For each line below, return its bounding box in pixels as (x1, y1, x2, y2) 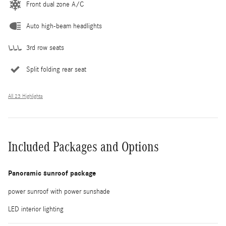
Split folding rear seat (26, 65, 86, 74)
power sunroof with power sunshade (8, 187, 110, 196)
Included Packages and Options (8, 139, 159, 154)
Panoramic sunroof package (8, 168, 96, 178)
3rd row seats (26, 43, 64, 52)
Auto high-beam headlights (26, 22, 102, 30)
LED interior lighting (8, 205, 64, 213)
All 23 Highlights (8, 93, 43, 99)
